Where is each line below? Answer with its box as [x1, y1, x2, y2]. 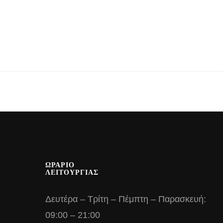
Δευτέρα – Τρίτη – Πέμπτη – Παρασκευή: [45, 194, 206, 204]
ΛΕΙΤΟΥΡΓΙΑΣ [45, 168, 99, 177]
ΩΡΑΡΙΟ [45, 160, 75, 169]
